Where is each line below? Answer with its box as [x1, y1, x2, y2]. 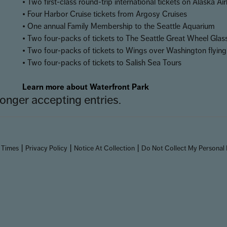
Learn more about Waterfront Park [22, 82, 149, 92]
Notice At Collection [73, 143, 135, 153]
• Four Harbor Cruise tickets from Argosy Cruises [22, 9, 187, 19]
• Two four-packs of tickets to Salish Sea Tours [22, 57, 181, 68]
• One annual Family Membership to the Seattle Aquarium [22, 21, 215, 31]
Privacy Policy [25, 143, 67, 153]
